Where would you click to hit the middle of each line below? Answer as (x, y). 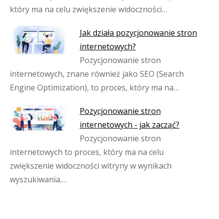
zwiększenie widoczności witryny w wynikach (91, 166)
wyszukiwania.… (38, 179)
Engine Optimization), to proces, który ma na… (94, 88)
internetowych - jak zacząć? (129, 125)
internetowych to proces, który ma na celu (87, 152)
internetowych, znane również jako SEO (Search (97, 74)
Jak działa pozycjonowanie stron (138, 33)
